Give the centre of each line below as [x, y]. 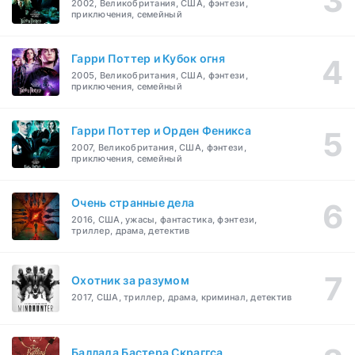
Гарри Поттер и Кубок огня [148, 59]
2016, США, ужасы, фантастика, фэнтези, [164, 220]
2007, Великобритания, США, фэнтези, [159, 148]
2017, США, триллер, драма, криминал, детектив [182, 298]
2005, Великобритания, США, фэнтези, [160, 76]
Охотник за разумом [131, 281]
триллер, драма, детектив [131, 231]
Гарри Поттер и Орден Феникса [161, 131]
